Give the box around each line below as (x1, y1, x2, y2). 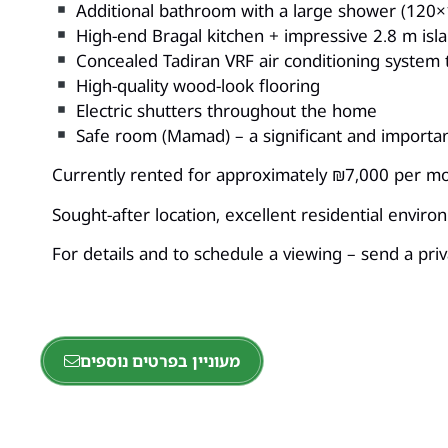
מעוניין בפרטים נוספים (80, 349, 240, 372)
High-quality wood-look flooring (71, 73, 321, 97)
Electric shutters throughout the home (71, 98, 378, 122)
